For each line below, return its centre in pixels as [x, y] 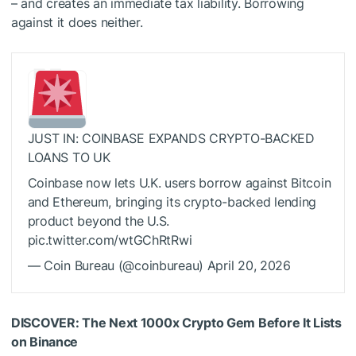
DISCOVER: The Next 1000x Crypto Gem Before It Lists [176, 322]
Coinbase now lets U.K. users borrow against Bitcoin [179, 182]
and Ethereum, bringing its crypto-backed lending [172, 201]
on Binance [45, 341]
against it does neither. [77, 23]
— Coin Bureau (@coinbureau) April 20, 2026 [159, 265]
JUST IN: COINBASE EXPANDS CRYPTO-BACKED [171, 138]
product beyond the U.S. [99, 221]
